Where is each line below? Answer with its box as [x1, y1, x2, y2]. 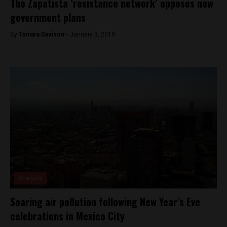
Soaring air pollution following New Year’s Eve [10, 194, 200, 209]
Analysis [18, 175, 43, 182]
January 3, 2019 [70, 31, 115, 38]
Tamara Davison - [19, 31, 70, 38]
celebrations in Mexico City [10, 208, 125, 223]
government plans [10, 10, 86, 25]
